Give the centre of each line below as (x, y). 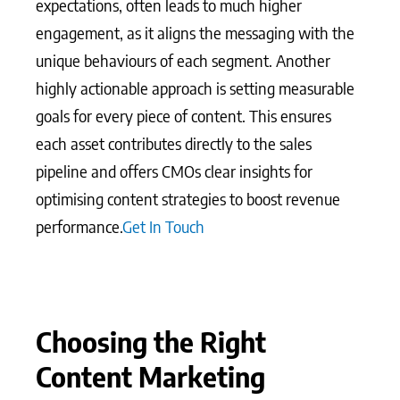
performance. (79, 226)
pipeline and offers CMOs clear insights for (174, 171)
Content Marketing (150, 376)
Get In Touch (163, 226)
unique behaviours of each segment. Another (183, 60)
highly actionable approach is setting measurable (195, 88)
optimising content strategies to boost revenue (188, 199)
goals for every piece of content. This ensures (183, 116)
